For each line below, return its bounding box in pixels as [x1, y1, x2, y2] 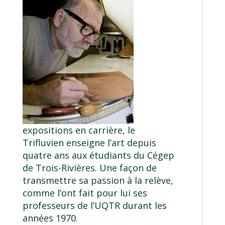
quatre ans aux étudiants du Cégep [22, 149, 174, 162]
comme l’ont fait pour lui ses [22, 187, 147, 199]
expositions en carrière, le [22, 124, 135, 137]
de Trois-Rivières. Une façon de [22, 162, 157, 174]
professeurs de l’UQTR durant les [22, 199, 167, 212]
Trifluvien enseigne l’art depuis [22, 137, 156, 149]
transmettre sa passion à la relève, [22, 174, 173, 187]
